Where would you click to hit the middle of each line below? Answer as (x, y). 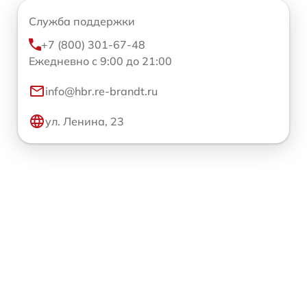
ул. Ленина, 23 (85, 122)
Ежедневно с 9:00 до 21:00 (100, 61)
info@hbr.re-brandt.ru (101, 91)
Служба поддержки (82, 22)
